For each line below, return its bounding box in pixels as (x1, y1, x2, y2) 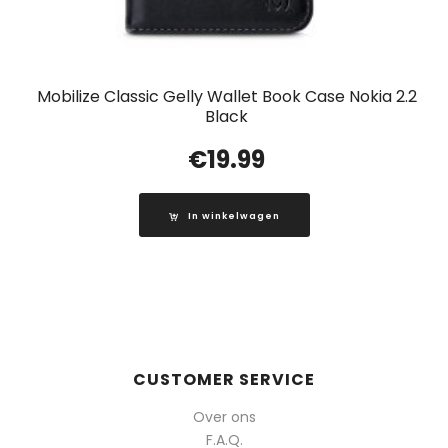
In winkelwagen (187, 210, 280, 223)
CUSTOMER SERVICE (133, 368, 315, 392)
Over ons (192, 407, 256, 428)
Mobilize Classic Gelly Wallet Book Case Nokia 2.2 (36, 85, 417, 109)
